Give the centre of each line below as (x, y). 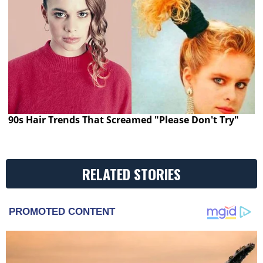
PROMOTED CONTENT (62, 212)
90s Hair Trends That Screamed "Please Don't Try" (124, 120)
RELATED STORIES (131, 174)
